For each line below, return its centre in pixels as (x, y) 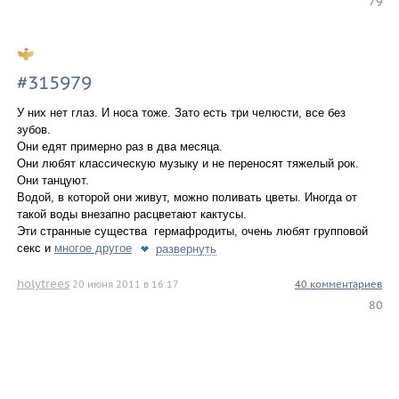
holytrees (43, 284)
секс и (35, 248)
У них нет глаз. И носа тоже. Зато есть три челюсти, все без (181, 112)
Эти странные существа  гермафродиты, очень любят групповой (192, 231)
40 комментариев (339, 285)
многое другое (93, 248)
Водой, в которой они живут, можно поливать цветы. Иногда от (187, 197)
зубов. (33, 129)
